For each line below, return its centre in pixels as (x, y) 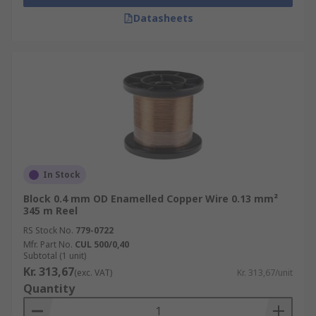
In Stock (62, 175)
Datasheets (163, 18)
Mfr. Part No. (48, 244)
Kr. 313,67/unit (265, 273)
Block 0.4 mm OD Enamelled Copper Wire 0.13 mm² (151, 199)
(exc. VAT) (93, 273)
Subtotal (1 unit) (55, 256)
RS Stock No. (48, 230)
